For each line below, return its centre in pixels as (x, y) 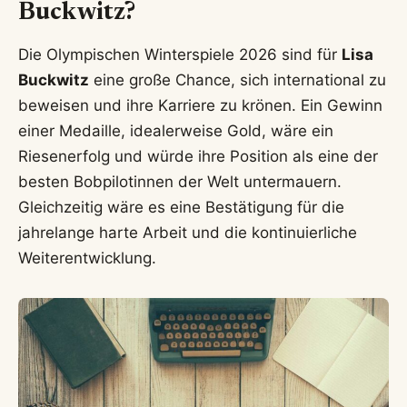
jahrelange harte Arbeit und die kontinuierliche (188, 232)
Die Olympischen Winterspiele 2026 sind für (180, 54)
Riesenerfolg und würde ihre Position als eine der (198, 156)
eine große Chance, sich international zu (238, 79)
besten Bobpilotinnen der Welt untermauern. (180, 181)
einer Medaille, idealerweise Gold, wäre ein (176, 130)
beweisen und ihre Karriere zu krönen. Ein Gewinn (200, 105)
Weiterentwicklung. (87, 258)
